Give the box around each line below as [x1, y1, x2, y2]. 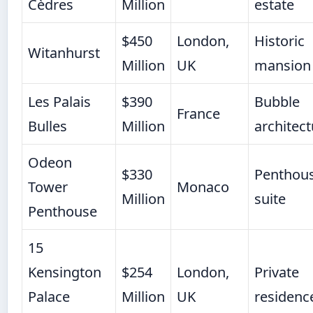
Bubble [254, 92, 300, 112]
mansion [254, 56, 311, 75]
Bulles [28, 117, 67, 136]
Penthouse [28, 202, 97, 221]
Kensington [28, 263, 101, 282]
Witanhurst [28, 43, 100, 63]
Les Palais [28, 92, 91, 112]
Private [254, 263, 299, 282]
